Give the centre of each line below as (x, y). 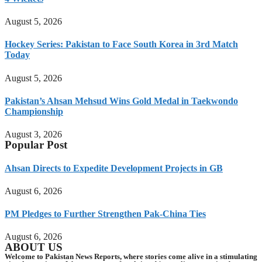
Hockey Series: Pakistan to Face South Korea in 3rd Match (121, 44)
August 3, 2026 (33, 135)
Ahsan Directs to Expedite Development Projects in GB (114, 168)
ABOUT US (34, 247)
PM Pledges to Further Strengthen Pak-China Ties (105, 214)
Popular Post (36, 145)
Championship (34, 112)
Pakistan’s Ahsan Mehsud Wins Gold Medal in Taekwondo (121, 101)
